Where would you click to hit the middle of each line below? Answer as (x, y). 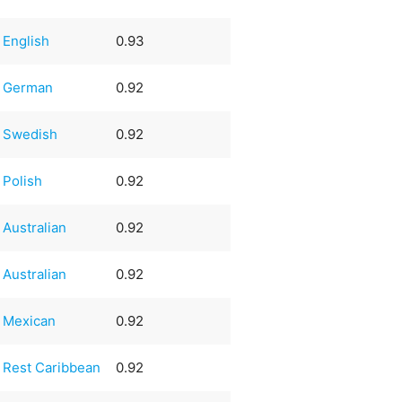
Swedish (31, 134)
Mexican (30, 320)
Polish (23, 180)
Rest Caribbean (52, 367)
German (28, 87)
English (26, 40)
